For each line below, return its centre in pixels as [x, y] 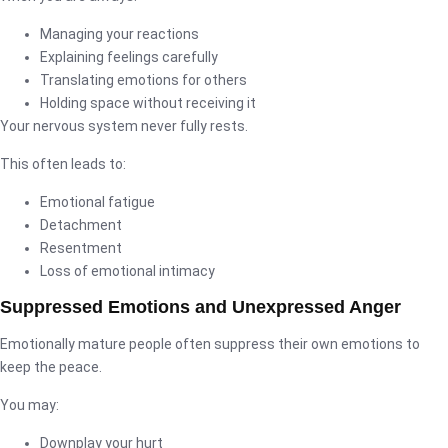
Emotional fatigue [97, 201]
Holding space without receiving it [148, 102]
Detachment [81, 224]
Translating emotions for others [143, 79]
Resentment [81, 247]
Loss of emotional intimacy [127, 270]
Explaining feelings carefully [129, 56]
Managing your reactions [119, 33]
